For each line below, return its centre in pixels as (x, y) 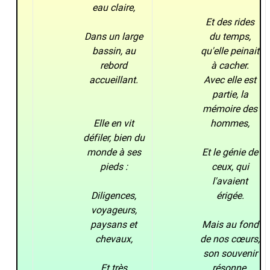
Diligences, (114, 195)
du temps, (230, 36)
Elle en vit (114, 123)
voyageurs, (114, 210)
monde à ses (114, 152)
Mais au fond (230, 224)
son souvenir (230, 253)
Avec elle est (230, 80)
